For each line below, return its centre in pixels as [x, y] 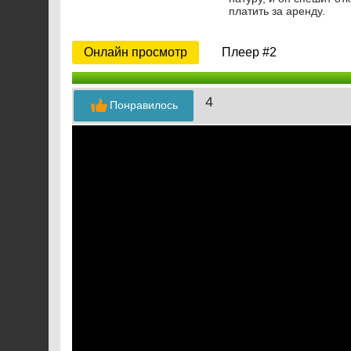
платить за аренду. [277, 11]
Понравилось [144, 105]
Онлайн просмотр [136, 52]
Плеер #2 [249, 52]
